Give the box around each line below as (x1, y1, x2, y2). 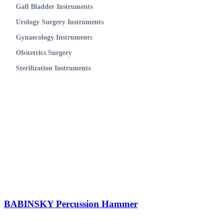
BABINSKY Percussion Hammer (4, 198, 138, 209)
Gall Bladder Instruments (16, 2, 93, 10)
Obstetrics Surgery (16, 49, 72, 57)
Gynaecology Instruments (16, 33, 92, 41)
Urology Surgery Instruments (16, 18, 104, 26)
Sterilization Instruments (16, 64, 91, 72)
